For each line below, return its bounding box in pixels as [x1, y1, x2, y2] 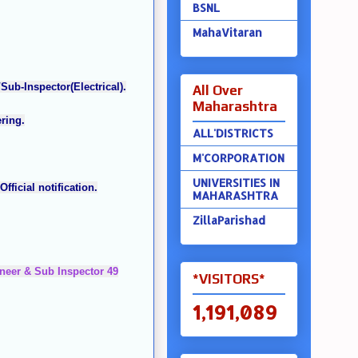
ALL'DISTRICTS [192, 126, 273, 141]
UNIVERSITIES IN [192, 176, 280, 190]
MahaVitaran [192, 25, 262, 39]
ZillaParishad [192, 213, 265, 228]
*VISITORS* [192, 270, 265, 287]
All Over [192, 82, 243, 98]
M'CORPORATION [192, 151, 284, 165]
